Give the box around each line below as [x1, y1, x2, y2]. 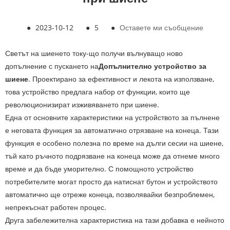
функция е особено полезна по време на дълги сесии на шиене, [5, 138, 223, 148]
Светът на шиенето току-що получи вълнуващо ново [5, 48, 183, 59]
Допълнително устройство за [99, 61, 206, 71]
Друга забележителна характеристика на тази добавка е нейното [5, 215, 224, 225]
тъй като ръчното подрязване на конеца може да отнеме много [5, 151, 220, 161]
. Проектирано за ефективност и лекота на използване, [28, 74, 214, 84]
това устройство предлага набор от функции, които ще [5, 87, 190, 97]
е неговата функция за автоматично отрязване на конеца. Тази [5, 125, 219, 136]
